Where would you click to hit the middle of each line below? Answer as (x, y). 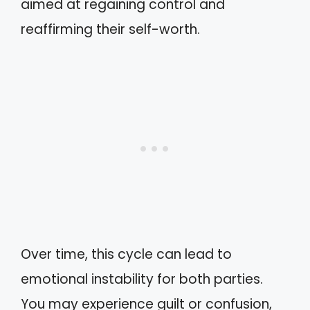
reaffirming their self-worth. (110, 29)
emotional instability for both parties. (142, 279)
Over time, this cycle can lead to (126, 254)
